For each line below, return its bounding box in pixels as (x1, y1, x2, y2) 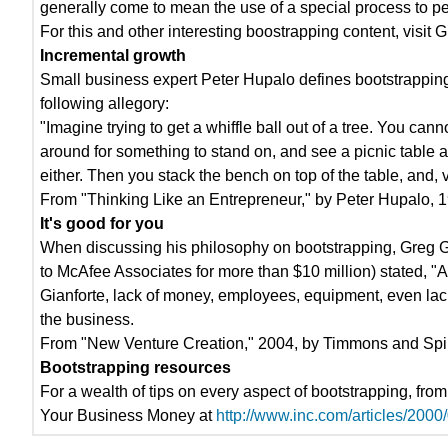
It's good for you (40, 215, 165, 233)
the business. (40, 311, 135, 329)
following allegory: (40, 95, 170, 113)
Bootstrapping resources (40, 359, 232, 377)
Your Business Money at (40, 407, 217, 425)
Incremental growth (40, 47, 187, 65)
